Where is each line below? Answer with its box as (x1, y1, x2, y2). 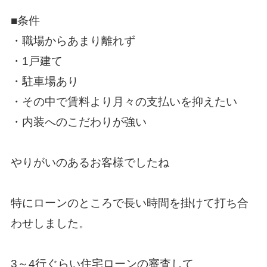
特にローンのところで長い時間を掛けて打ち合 (10, 197, 249, 210)
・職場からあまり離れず (10, 35, 135, 48)
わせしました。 (10, 217, 90, 230)
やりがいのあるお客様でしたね (10, 156, 169, 169)
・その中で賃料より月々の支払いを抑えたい (10, 95, 237, 108)
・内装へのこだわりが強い (10, 116, 147, 129)
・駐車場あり (10, 75, 79, 88)
